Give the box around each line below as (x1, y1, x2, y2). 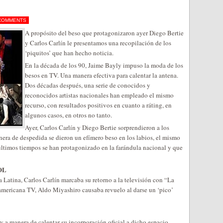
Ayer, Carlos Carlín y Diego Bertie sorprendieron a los (25, 123, 169, 132)
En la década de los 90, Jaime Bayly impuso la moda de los (25, 61, 183, 70)
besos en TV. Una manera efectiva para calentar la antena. (25, 71, 178, 80)
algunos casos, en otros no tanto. (25, 111, 112, 119)
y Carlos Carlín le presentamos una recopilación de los (25, 38, 171, 47)
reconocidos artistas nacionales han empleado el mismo (25, 91, 174, 100)
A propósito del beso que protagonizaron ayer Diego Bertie (25, 28, 184, 37)
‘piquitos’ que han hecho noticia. (25, 48, 113, 57)
